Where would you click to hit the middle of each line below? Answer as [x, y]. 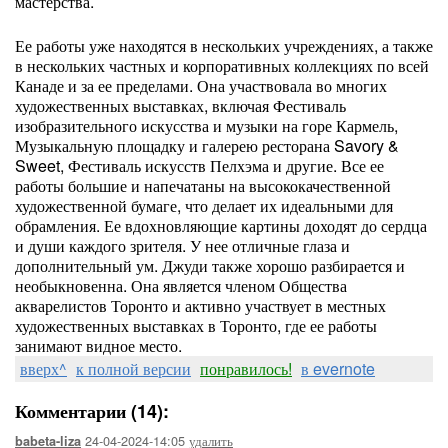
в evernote [338, 368]
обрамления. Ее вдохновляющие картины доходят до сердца [221, 225]
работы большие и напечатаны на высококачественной [203, 185]
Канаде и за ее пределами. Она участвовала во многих [201, 85]
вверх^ [43, 368]
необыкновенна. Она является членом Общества [181, 285]
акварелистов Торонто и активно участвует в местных [200, 305]
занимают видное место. [98, 345]
